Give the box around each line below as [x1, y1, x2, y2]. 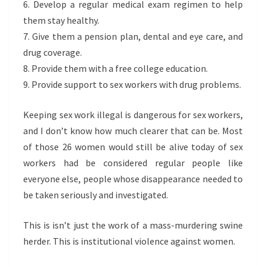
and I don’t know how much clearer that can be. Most [23, 125, 243, 137]
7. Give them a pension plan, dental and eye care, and [23, 30, 243, 42]
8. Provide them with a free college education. [23, 62, 208, 74]
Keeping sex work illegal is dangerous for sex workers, [23, 109, 243, 121]
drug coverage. [23, 46, 82, 58]
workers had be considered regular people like [23, 157, 243, 169]
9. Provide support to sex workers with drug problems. [23, 78, 241, 90]
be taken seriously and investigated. [23, 189, 168, 201]
